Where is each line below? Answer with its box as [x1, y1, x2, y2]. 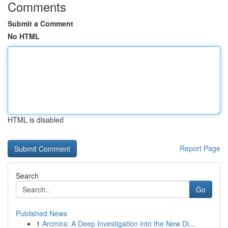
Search [16, 170, 39, 181]
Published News [16, 208, 67, 218]
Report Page [180, 143, 220, 153]
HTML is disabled [8, 115, 64, 125]
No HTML [8, 31, 40, 41]
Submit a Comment [8, 18, 73, 28]
